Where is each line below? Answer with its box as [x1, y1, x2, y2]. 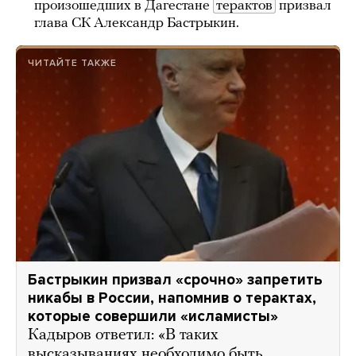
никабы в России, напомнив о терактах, [28, 288, 316, 307]
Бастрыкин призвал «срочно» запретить [28, 270, 323, 288]
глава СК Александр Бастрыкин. [34, 16, 239, 31]
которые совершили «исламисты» [28, 307, 278, 325]
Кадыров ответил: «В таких [28, 327, 219, 343]
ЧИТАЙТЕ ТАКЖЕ [28, 57, 117, 68]
